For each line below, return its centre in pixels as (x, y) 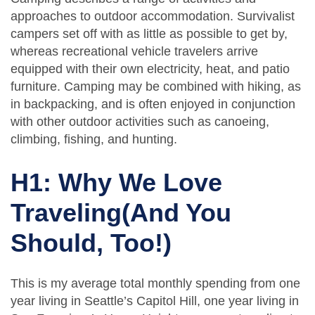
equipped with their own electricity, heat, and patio (150, 69)
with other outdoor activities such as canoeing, (140, 121)
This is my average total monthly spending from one (155, 283)
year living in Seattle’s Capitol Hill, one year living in (155, 301)
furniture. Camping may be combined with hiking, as (156, 86)
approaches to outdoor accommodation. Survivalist (153, 16)
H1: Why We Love (116, 182)
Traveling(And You (121, 212)
